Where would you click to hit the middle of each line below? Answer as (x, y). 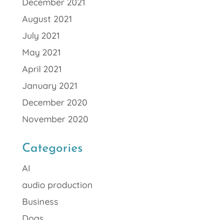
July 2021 (41, 36)
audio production (57, 185)
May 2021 (41, 52)
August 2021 (47, 19)
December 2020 (55, 102)
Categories (52, 149)
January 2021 (50, 86)
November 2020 (55, 119)
